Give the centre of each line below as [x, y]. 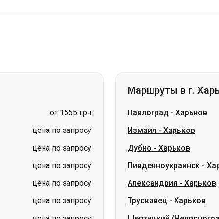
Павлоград [148, 113]
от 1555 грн [71, 113]
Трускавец [147, 201]
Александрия [153, 183]
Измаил [142, 130]
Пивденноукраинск [164, 165]
